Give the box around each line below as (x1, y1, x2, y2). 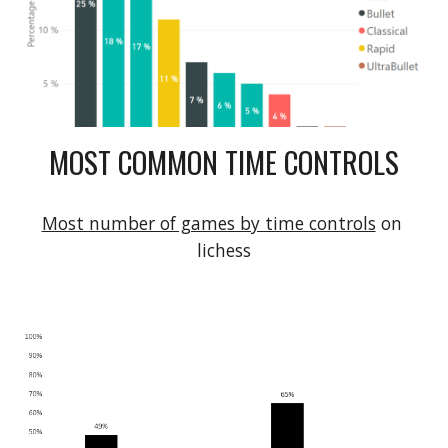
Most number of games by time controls (41, 210, 376, 235)
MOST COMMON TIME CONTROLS (49, 139, 399, 183)
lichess (197, 237, 251, 262)
